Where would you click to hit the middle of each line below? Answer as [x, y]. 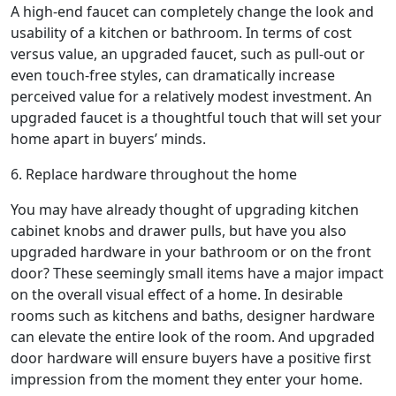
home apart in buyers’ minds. [108, 138]
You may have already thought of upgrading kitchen [185, 209]
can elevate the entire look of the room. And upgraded [193, 336]
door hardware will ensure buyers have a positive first [191, 358]
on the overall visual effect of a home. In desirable [177, 294]
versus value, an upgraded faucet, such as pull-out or [188, 53]
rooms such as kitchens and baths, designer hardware [193, 315]
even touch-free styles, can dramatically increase [173, 75]
